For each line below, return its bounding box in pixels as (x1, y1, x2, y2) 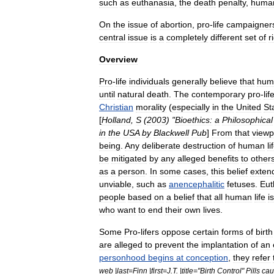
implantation (201, 240, 248, 250)
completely (166, 32, 208, 42)
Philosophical (222, 115, 273, 125)
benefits (208, 154, 239, 163)
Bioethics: (175, 115, 212, 125)
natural (117, 89, 144, 99)
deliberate (142, 141, 180, 150)
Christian (99, 102, 133, 112)
